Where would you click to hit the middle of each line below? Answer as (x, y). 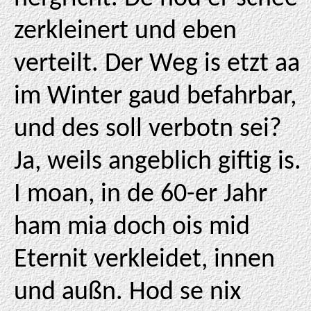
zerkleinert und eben (125, 32)
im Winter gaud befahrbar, (155, 97)
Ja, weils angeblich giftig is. (158, 162)
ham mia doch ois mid (132, 227)
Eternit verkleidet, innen (144, 260)
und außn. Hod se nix (127, 293)
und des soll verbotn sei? (148, 129)
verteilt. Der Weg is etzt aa (157, 64)
